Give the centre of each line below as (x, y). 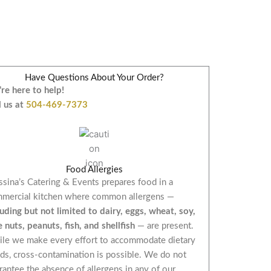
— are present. (165, 226)
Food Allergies (94, 169)
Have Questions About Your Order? (94, 77)
